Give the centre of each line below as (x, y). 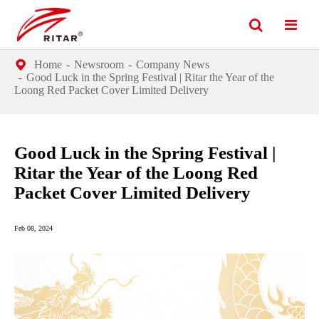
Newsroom (99, 64)
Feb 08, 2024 (33, 228)
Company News (173, 64)
